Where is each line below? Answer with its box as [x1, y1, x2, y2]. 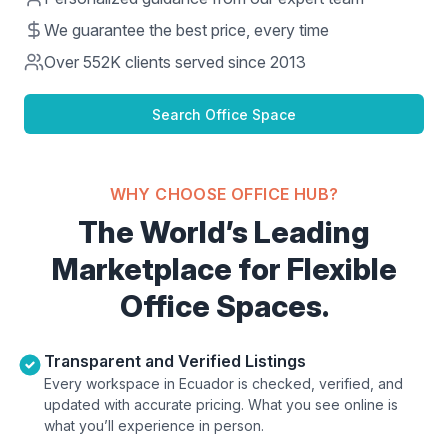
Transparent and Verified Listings [44, 351, 306, 371]
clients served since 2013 [121, 52, 306, 72]
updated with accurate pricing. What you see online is [44, 396, 398, 413]
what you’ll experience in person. [44, 417, 264, 434]
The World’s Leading [78, 214, 370, 250]
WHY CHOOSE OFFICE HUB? [109, 184, 339, 204]
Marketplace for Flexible [51, 251, 397, 287]
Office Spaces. [119, 288, 329, 324]
